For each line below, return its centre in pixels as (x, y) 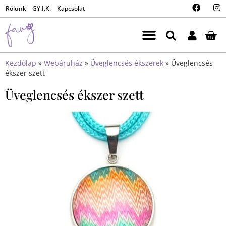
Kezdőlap (21, 63)
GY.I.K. (42, 8)
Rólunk (16, 8)
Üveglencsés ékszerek (127, 63)
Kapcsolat (71, 8)
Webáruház (63, 63)
